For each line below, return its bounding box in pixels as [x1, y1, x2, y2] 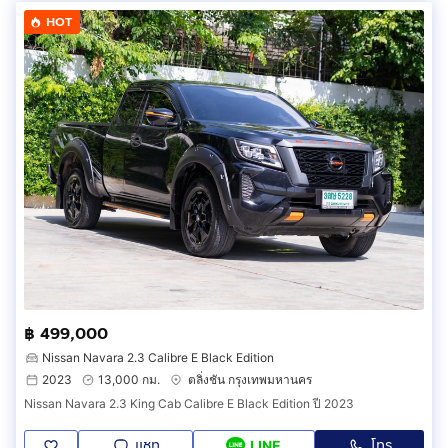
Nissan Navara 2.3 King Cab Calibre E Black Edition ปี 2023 [24, 395, 354, 411]
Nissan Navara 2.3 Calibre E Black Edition [42, 349, 274, 365]
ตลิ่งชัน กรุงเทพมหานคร [188, 371, 312, 387]
